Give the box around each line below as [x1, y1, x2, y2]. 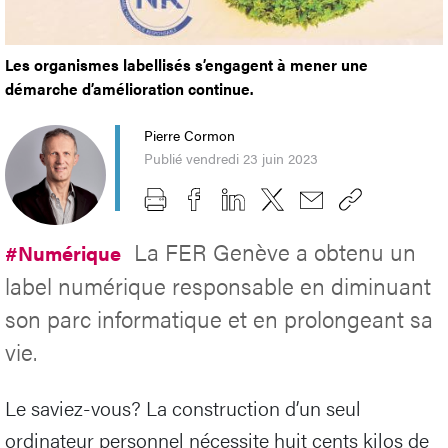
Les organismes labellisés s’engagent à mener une [5, 52, 368, 76]
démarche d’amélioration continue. [5, 76, 253, 100]
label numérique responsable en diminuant [5, 269, 431, 303]
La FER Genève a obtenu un [134, 235, 416, 269]
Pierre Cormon [144, 124, 235, 145]
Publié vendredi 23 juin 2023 [144, 147, 318, 168]
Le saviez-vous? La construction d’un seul [5, 393, 361, 423]
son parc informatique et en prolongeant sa [5, 302, 433, 336]
